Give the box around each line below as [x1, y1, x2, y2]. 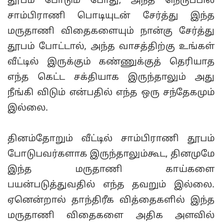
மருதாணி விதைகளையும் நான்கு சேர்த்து [7, 26, 215, 37]
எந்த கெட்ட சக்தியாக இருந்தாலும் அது [7, 72, 215, 83]
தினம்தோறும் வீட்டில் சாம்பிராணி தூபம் [7, 133, 215, 144]
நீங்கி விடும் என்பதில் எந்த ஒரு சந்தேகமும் [7, 87, 215, 98]
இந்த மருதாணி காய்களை [7, 164, 215, 175]
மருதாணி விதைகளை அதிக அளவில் [7, 210, 215, 221]
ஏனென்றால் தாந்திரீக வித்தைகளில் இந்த [7, 195, 215, 206]
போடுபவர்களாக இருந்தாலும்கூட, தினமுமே [7, 149, 215, 160]
